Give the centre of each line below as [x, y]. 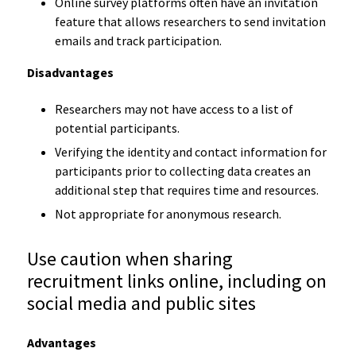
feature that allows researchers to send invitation [190, 21]
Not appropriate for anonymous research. [168, 213]
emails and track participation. [138, 40]
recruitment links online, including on [176, 281]
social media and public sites [142, 303]
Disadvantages [70, 72]
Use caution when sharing [130, 258]
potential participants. [117, 128]
